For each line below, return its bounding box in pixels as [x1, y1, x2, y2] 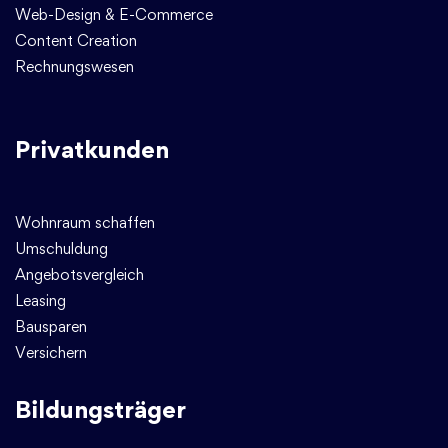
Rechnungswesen [15, 57, 134, 76]
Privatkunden [15, 135, 169, 164]
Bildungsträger [15, 395, 186, 424]
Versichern [15, 343, 87, 362]
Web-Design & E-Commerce [15, 5, 213, 24]
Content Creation [15, 31, 137, 50]
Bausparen [15, 317, 87, 336]
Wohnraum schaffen [15, 213, 155, 232]
